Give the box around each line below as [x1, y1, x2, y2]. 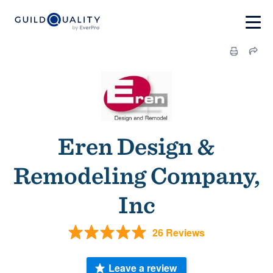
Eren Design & [58, 132, 215, 161]
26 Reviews [152, 225, 205, 239]
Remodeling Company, [13, 161, 260, 190]
